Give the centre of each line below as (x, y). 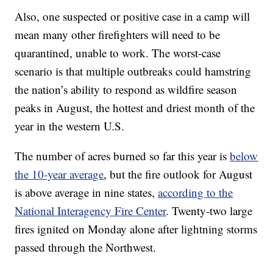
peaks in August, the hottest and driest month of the (135, 108)
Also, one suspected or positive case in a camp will (133, 16)
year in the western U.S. (70, 126)
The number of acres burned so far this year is (122, 156)
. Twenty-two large (209, 211)
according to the (196, 193)
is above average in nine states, (87, 193)
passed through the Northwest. (86, 247)
